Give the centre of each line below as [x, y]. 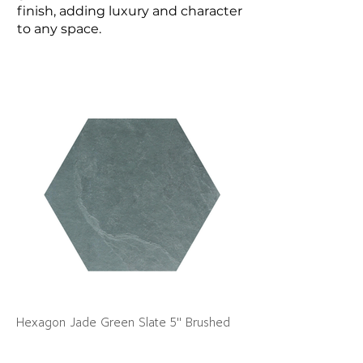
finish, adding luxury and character [130, 11]
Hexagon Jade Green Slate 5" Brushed [123, 322]
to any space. [59, 29]
